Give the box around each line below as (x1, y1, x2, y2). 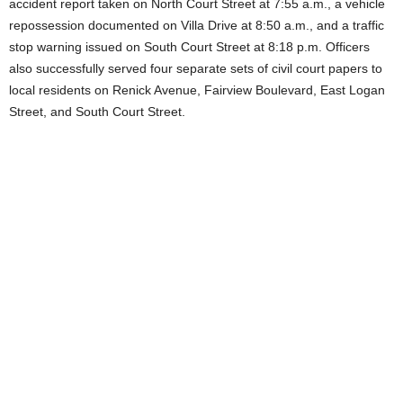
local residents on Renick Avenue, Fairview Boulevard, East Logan (9, 83, 385, 98)
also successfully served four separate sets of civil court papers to (9, 61, 382, 76)
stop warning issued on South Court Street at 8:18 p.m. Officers (9, 40, 370, 55)
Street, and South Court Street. (9, 104, 185, 120)
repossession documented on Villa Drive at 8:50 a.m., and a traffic (9, 18, 384, 33)
